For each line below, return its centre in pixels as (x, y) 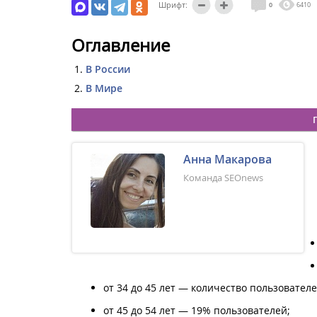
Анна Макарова (227, 159)
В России (108, 69)
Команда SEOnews (223, 177)
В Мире (104, 88)
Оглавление (121, 45)
